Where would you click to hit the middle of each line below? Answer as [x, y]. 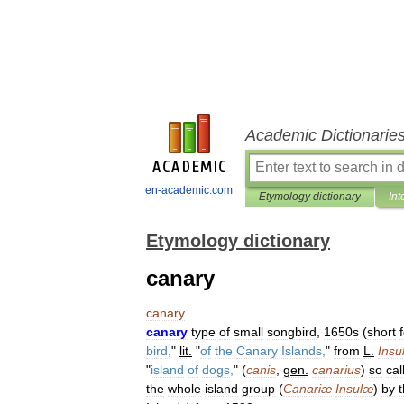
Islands [302, 351]
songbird [292, 332]
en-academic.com [189, 190]
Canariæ [308, 389]
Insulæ [354, 389]
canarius [336, 370]
